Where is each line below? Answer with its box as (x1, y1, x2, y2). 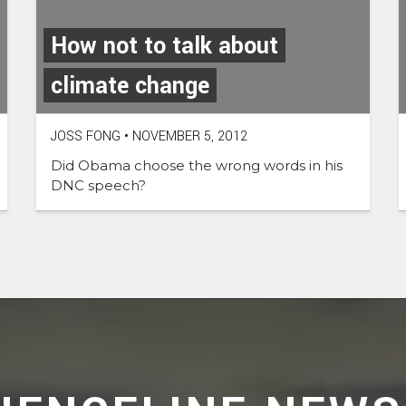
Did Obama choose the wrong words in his (51, 156, 343, 174)
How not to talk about (51, 29, 278, 63)
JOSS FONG (51, 126, 121, 146)
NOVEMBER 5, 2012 (129, 126, 247, 146)
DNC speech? (51, 176, 146, 194)
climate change (51, 69, 209, 102)
